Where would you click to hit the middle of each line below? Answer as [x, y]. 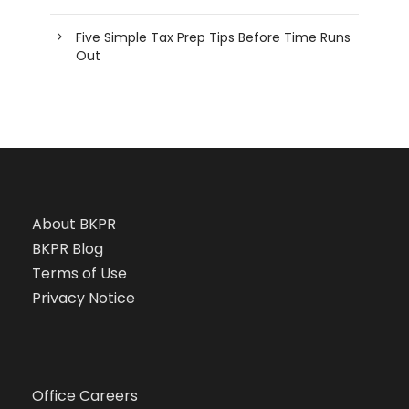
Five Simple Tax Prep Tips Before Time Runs [213, 37]
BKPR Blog [68, 248]
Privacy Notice [84, 298]
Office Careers [85, 395]
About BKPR [74, 224]
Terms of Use [79, 273]
